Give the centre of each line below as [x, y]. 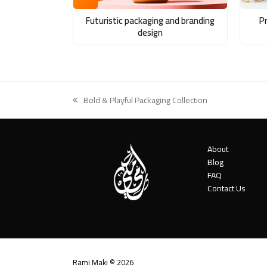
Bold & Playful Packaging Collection [145, 100]
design [150, 33]
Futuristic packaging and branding [150, 21]
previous [88, 106]
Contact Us [226, 189]
